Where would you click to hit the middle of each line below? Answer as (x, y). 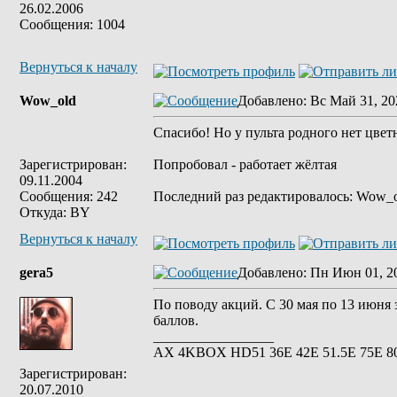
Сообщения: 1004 (72, 24)
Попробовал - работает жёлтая (245, 164)
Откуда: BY (55, 212)
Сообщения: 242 (69, 196)
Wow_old (48, 101)
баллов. (176, 320)
